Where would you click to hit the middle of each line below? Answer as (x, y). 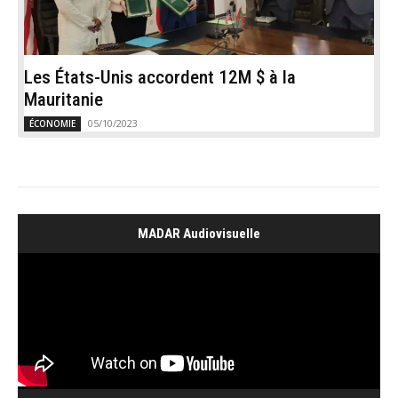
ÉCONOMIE (52, 124)
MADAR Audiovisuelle (199, 234)
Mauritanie (64, 100)
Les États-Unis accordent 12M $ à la (160, 78)
